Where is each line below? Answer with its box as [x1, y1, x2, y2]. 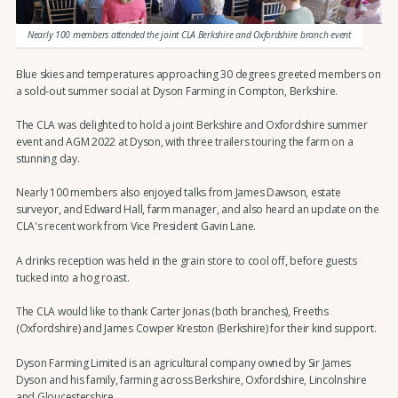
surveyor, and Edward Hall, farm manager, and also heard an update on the [15, 202, 379, 218]
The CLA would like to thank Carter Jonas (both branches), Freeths [15, 304, 329, 320]
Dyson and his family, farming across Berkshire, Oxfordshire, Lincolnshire [15, 371, 367, 387]
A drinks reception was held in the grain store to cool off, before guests [15, 252, 357, 268]
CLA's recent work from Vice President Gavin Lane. [15, 219, 256, 235]
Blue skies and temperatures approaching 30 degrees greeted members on [15, 66, 381, 82]
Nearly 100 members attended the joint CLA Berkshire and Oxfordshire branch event [27, 28, 351, 41]
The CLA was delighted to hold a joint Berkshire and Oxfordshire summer [15, 117, 368, 133]
